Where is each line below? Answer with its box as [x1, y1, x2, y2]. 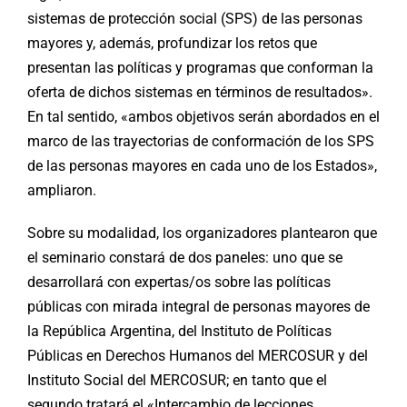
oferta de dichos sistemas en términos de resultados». [27, 83, 372, 101]
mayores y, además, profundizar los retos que [27, 34, 317, 52]
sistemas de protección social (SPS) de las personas [27, 9, 362, 27]
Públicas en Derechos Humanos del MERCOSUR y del [27, 346, 368, 364]
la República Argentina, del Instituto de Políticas [27, 322, 332, 340]
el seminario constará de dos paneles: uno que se [27, 248, 342, 266]
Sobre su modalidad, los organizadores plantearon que [27, 223, 377, 242]
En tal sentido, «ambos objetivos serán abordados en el [27, 107, 380, 125]
